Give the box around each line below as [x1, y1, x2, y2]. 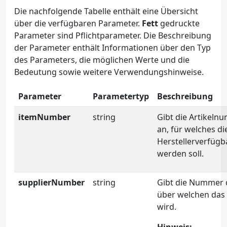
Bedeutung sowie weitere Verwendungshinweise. [14, 66, 204, 78]
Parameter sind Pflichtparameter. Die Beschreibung [14, 30, 211, 41]
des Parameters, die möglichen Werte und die [14, 54, 190, 65]
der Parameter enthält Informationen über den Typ [14, 42, 211, 53]
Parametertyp [93, 91, 149, 102]
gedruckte [158, 18, 200, 29]
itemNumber [18, 111, 70, 123]
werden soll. [157, 148, 204, 159]
